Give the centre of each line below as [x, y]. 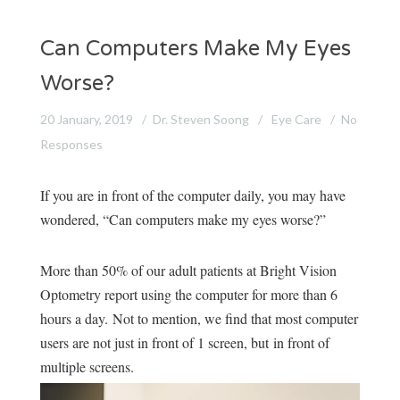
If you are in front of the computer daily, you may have [192, 195]
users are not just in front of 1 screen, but [156, 342]
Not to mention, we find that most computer [235, 318]
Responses [71, 144]
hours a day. [76, 318]
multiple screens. [87, 366]
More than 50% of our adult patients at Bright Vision [188, 270]
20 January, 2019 [86, 119]
